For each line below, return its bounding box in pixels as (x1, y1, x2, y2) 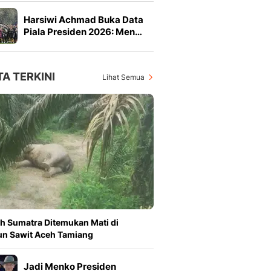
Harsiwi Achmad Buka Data (24, 14, 143, 25)
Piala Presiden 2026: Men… (24, 26, 142, 38)
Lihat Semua (102, 73, 145, 82)
